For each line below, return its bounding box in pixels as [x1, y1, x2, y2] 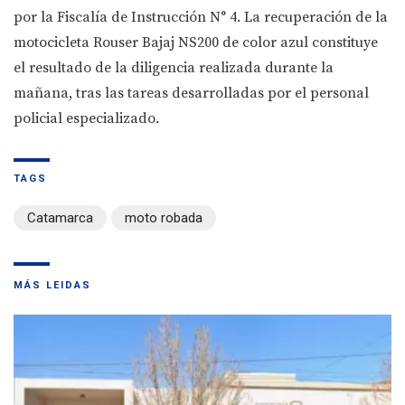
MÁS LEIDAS [14, 279, 91, 292]
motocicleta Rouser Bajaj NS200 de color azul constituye [14, 33, 378, 52]
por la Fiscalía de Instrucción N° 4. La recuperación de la [14, 8, 388, 27]
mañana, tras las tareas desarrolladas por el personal [14, 84, 369, 103]
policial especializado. [14, 109, 159, 128]
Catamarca [27, 210, 93, 227]
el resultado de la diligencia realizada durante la [14, 59, 334, 78]
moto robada [125, 210, 202, 227]
